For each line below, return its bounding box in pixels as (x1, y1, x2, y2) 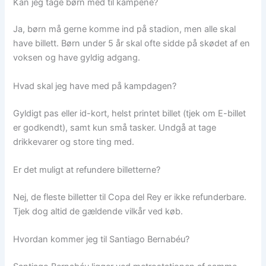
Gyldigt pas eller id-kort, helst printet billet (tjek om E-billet (13, 107, 246, 119)
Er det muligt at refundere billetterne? (13, 164, 161, 175)
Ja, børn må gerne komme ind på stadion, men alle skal (13, 24, 236, 35)
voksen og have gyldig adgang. (13, 52, 141, 64)
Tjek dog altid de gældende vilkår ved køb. (13, 205, 183, 217)
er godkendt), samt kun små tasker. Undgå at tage (13, 122, 217, 133)
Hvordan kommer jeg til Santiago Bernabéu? (13, 234, 190, 245)
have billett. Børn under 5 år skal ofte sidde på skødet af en (13, 38, 251, 49)
